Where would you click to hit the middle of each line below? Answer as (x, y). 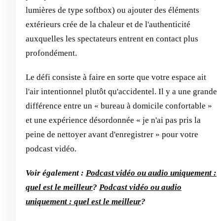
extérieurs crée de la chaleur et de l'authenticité (108, 24)
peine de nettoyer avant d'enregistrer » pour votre (112, 134)
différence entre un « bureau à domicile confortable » (119, 106)
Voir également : (56, 173)
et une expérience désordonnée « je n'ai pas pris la (113, 120)
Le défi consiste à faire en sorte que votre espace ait (116, 77)
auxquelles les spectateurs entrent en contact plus (112, 38)
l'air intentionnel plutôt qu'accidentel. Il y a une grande (121, 91)
